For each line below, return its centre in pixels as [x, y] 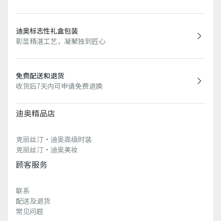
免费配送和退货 [40, 76]
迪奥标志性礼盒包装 [47, 31]
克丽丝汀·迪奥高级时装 [54, 139]
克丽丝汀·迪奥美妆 [47, 150]
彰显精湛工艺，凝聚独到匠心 [61, 41]
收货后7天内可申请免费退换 [59, 86]
